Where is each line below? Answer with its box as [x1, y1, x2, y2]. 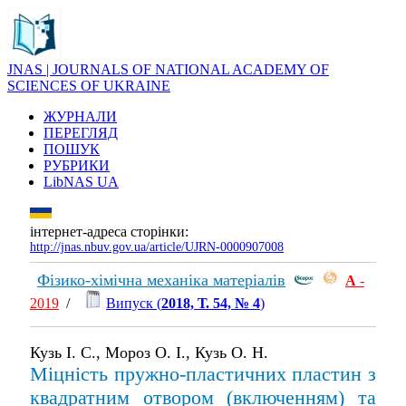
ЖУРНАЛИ [43, 109, 117, 124]
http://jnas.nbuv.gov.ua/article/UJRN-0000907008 [30, 240, 284, 254]
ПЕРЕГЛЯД [43, 125, 118, 140]
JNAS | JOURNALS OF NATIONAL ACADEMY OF [7, 62, 329, 77]
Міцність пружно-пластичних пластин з [30, 362, 376, 385]
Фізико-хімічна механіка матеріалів [37, 270, 285, 289]
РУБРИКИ [43, 158, 110, 173]
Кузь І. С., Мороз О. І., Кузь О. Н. [30, 343, 268, 362]
